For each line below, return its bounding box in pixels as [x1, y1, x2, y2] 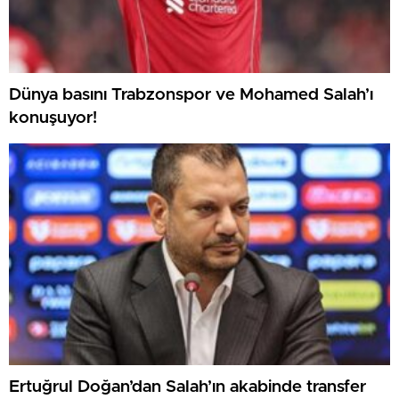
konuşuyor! [9, 110, 97, 127]
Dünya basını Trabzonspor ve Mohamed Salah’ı [9, 86, 373, 104]
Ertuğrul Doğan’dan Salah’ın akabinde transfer [9, 379, 366, 396]
